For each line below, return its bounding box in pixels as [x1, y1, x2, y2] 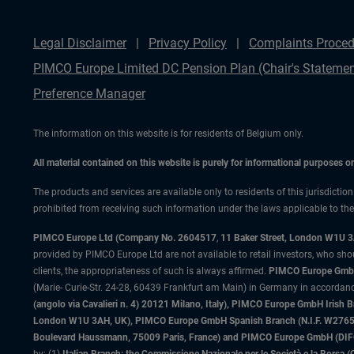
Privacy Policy [149, 36, 227, 51]
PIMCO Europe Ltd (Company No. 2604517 [33, 232, 217, 243]
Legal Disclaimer [33, 36, 126, 51]
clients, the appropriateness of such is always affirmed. [33, 265, 269, 277]
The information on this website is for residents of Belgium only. [33, 128, 303, 139]
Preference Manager [33, 86, 145, 101]
